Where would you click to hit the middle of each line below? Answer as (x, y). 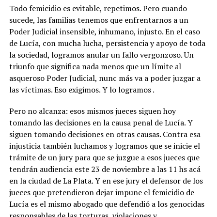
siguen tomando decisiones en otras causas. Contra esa (105, 134)
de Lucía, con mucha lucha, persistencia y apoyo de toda (107, 43)
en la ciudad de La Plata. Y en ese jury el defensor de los (106, 180)
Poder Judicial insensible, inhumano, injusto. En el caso (104, 31)
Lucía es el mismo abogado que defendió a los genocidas (107, 204)
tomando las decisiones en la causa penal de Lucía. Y (101, 122)
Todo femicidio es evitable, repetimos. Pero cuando (98, 8)
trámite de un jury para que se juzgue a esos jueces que (104, 157)
